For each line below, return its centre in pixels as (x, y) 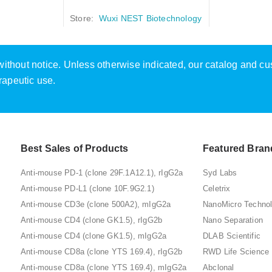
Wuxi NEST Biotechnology (150, 19)
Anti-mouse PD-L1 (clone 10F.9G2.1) (87, 189)
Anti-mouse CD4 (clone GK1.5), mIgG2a (94, 236)
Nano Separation (233, 220)
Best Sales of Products (75, 149)
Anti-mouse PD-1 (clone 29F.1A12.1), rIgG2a (102, 173)
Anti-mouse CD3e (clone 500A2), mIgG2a (96, 205)
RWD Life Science (236, 252)
